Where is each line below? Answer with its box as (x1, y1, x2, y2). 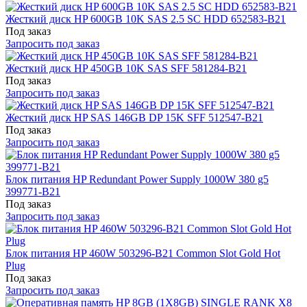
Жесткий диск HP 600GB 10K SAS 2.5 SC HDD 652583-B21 (5, 12, 286, 25)
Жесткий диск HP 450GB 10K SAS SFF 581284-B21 (5, 62, 247, 74)
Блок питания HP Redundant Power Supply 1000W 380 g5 (5, 173, 269, 185)
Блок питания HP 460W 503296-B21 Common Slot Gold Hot (5, 247, 280, 259)
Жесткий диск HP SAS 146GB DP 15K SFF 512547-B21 (5, 111, 263, 123)
